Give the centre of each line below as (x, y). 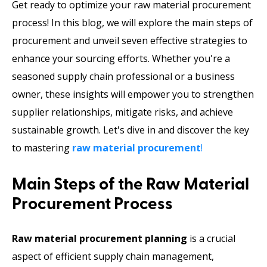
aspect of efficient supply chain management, (113, 256)
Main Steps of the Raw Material (131, 185)
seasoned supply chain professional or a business (123, 76)
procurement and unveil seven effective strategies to (130, 40)
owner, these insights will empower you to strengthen (133, 94)
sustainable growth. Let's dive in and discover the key (131, 130)
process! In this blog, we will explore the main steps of (132, 22)
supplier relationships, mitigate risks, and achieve (122, 112)
